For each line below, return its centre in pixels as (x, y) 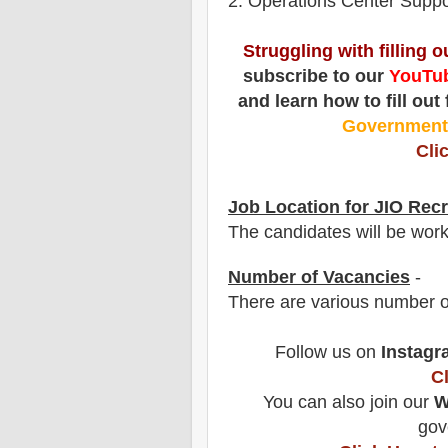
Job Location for (301, 207)
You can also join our (348, 402)
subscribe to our (315, 75)
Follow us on (328, 352)
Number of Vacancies (319, 277)
